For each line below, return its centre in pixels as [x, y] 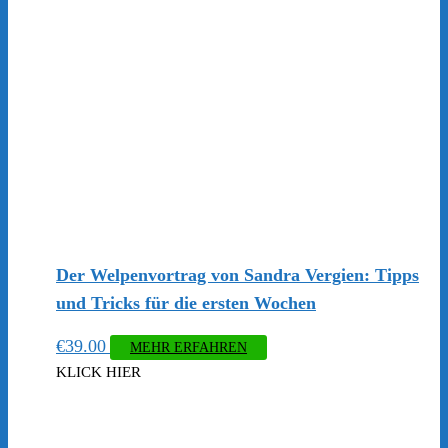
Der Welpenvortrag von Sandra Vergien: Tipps [237, 275]
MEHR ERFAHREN [188, 348]
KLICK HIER [98, 372]
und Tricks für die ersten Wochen [186, 303]
